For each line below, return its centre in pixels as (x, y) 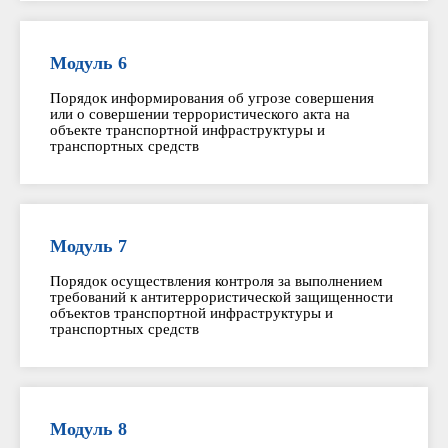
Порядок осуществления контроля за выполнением (216, 281)
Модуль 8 (88, 429)
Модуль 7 (88, 246)
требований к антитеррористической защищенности (221, 297)
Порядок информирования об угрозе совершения (212, 98)
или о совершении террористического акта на (200, 114)
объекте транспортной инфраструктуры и (187, 130)
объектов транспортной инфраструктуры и (191, 313)
